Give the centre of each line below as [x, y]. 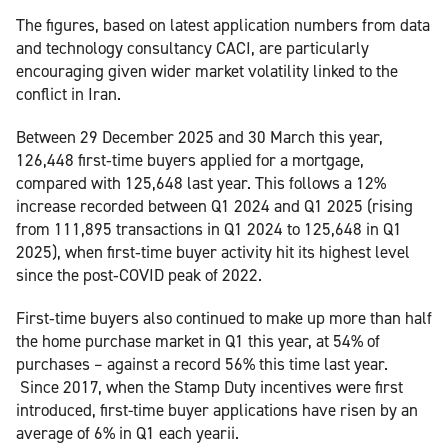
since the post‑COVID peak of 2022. [139, 274]
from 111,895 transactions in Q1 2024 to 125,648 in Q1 [209, 228]
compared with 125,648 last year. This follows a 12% [201, 182]
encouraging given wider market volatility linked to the [207, 70]
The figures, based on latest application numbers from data [223, 24]
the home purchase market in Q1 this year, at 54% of [198, 340]
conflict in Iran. [68, 93]
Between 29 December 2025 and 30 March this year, [199, 136]
